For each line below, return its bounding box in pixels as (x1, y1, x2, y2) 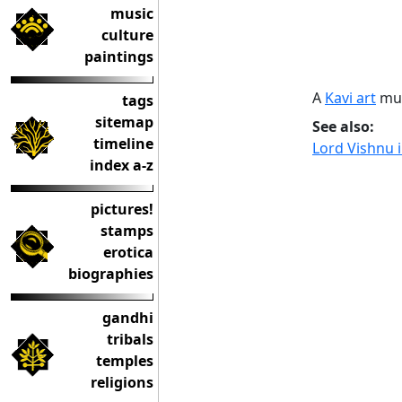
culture (101, 25, 153, 45)
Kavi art (325, 87, 376, 108)
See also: (312, 116, 374, 136)
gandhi (102, 308, 153, 328)
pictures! (91, 199, 153, 219)
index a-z (90, 155, 153, 175)
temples (96, 351, 153, 371)
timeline (93, 134, 153, 153)
